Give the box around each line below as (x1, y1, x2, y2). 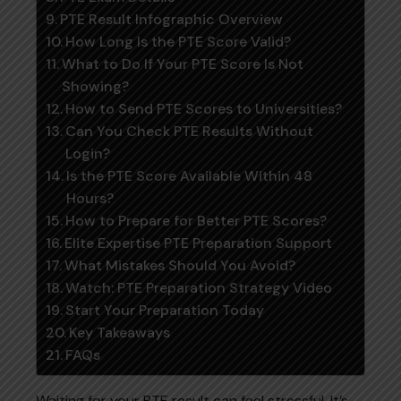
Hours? (66, 188, 115, 208)
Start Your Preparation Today (65, 300, 265, 320)
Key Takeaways (69, 322, 171, 342)
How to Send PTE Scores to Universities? (65, 98, 343, 118)
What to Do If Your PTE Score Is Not (62, 54, 304, 73)
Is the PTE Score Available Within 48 (66, 166, 313, 185)
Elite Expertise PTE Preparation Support (64, 233, 333, 252)
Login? (65, 143, 111, 163)
